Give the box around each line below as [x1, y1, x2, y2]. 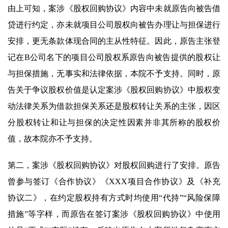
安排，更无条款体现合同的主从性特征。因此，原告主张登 [8, 36, 220, 45]
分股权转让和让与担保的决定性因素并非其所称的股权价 [8, 118, 220, 127]
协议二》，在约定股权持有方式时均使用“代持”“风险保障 [8, 193, 220, 202]
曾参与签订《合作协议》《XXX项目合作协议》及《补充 [8, 177, 220, 186]
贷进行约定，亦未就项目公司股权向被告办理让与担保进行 [8, 20, 220, 29]
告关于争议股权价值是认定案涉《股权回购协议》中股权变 [8, 85, 220, 94]
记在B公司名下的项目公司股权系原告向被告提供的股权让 [8, 52, 220, 62]
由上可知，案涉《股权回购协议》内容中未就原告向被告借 [8, 4, 220, 13]
